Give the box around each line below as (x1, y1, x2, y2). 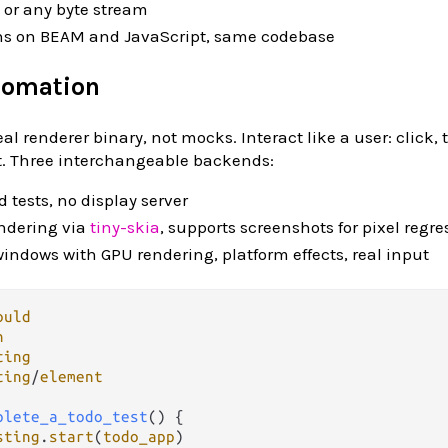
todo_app (103, 427, 175, 445)
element (40, 367, 103, 385)
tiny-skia (90, 216, 160, 237)
